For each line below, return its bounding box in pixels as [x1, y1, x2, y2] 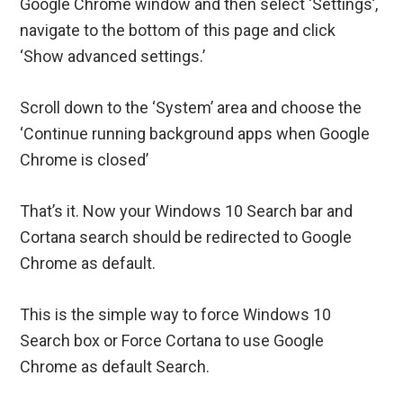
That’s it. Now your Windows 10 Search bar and [20, 201, 354, 220]
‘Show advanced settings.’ [20, 46, 206, 66]
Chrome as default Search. [20, 356, 210, 376]
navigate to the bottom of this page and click [20, 20, 336, 40]
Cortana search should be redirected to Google [20, 227, 353, 246]
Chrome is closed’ [20, 149, 149, 169]
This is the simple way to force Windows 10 [20, 304, 332, 324]
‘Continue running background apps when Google [20, 123, 371, 143]
